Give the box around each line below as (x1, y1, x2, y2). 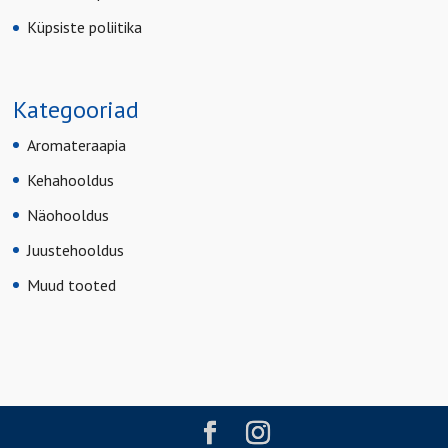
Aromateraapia (27, 134, 127, 155)
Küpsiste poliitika (27, 17, 143, 38)
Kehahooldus (27, 169, 115, 190)
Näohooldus (27, 204, 110, 225)
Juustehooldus (27, 239, 125, 260)
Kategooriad (13, 93, 140, 125)
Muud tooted (27, 274, 117, 295)
